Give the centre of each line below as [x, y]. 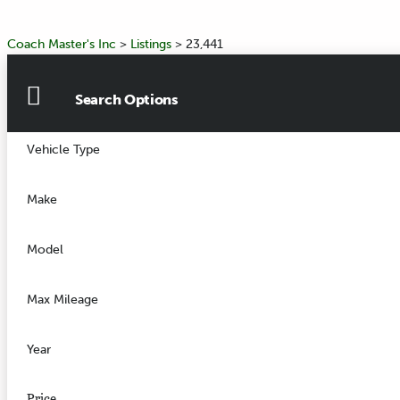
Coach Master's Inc [62, 45]
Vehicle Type [63, 150]
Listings [151, 45]
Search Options [127, 100]
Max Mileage [62, 300]
